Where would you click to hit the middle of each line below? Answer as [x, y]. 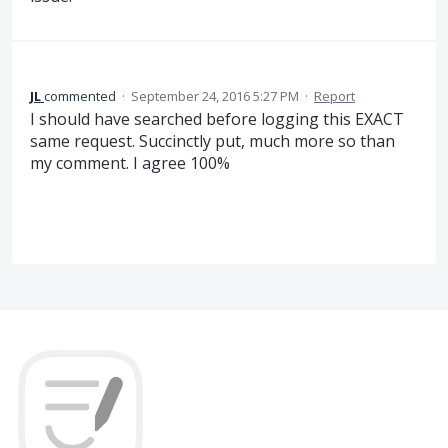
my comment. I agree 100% [130, 162]
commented [81, 95]
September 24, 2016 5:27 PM [215, 95]
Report [334, 95]
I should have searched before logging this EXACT [217, 118]
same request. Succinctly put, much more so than [212, 140]
